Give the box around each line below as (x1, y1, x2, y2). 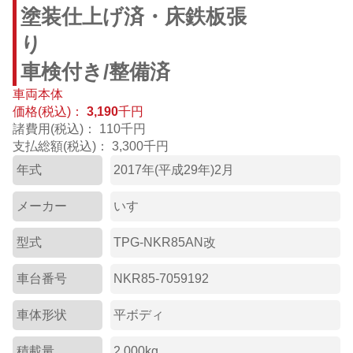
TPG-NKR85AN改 (113, 236, 217, 250)
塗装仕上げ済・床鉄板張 (20, 6, 247, 28)
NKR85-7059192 (113, 272, 210, 286)
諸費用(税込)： (13, 122, 96, 136)
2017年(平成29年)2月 (113, 163, 235, 177)
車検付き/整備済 (20, 61, 170, 84)
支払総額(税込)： (13, 139, 109, 154)
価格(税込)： (13, 105, 84, 119)
